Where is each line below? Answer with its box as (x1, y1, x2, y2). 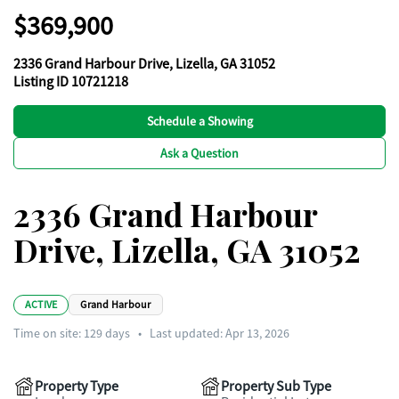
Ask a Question (160, 145, 239, 161)
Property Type (35, 378, 118, 395)
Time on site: (13, 325, 84, 341)
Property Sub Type (221, 378, 331, 395)
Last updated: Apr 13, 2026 (150, 325, 289, 341)
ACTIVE (25, 297, 58, 312)
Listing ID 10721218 (13, 73, 128, 91)
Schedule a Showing (146, 113, 253, 129)
